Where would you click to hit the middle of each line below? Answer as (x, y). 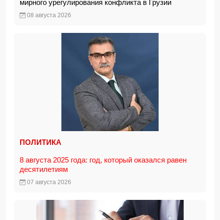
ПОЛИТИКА (41, 142)
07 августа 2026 (48, 182)
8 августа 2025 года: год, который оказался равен (103, 160)
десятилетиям (44, 169)
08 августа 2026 (48, 15)
